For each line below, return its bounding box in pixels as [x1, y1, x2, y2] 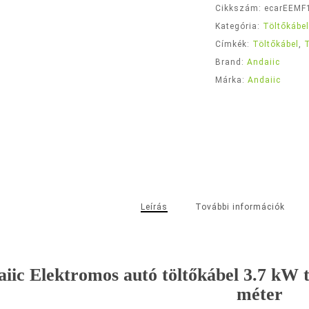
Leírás [140, 202, 168, 212]
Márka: [215, 75, 248, 85]
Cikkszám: [215, 3, 265, 13]
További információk [195, 202, 285, 212]
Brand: [215, 57, 248, 67]
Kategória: [215, 21, 263, 31]
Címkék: [215, 39, 253, 49]
